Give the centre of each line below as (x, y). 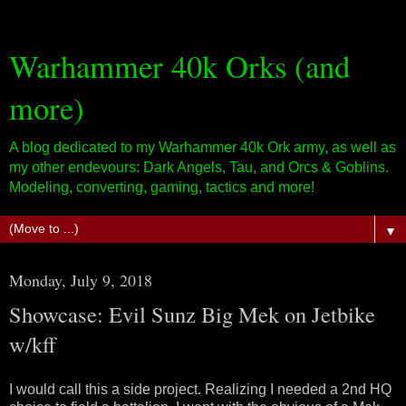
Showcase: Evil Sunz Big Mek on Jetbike (192, 314)
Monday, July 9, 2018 (81, 280)
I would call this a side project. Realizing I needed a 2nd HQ (200, 389)
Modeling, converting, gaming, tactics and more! (162, 187)
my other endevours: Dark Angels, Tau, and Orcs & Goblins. (199, 167)
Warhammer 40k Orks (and (179, 66)
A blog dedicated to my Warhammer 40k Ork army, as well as (203, 147)
